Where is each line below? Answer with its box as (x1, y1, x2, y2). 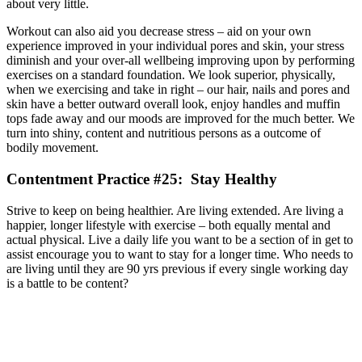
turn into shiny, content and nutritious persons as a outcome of (6, 126, 321, 141)
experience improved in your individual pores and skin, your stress (6, 39, 344, 53)
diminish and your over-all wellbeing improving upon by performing (6, 53, 355, 68)
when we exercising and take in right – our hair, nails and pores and (6, 82, 350, 97)
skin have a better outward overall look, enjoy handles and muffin (6, 97, 340, 112)
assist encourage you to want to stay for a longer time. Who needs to (6, 246, 353, 261)
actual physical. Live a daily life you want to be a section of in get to (6, 232, 353, 246)
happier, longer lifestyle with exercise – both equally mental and (6, 217, 330, 232)
